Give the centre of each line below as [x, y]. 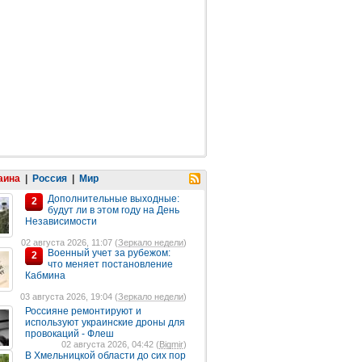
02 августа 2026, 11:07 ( [69, 242]
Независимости [61, 221]
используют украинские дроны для [105, 322]
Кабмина [45, 276]
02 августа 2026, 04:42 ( [110, 344]
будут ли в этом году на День [114, 210]
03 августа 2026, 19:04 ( [69, 297]
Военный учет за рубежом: [109, 253]
